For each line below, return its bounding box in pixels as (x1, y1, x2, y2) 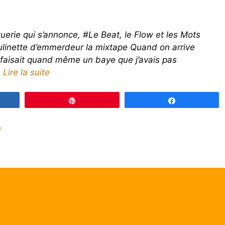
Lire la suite (3, 67, 50, 78)
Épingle (82, 96, 104, 104)
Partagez (182, 96, 208, 104)
